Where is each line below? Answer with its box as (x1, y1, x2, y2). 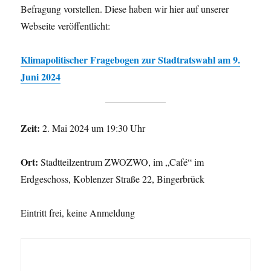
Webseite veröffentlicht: (21, 19, 111, 32)
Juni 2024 (21, 69, 61, 83)
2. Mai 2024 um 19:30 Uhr (40, 121, 146, 134)
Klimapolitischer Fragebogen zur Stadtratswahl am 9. (21, 52, 241, 67)
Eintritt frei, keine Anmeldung (21, 206, 135, 219)
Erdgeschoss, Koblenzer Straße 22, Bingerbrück (21, 172, 205, 185)
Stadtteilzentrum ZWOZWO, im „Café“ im (38, 155, 204, 168)
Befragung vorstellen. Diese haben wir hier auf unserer (21, 2, 229, 15)
